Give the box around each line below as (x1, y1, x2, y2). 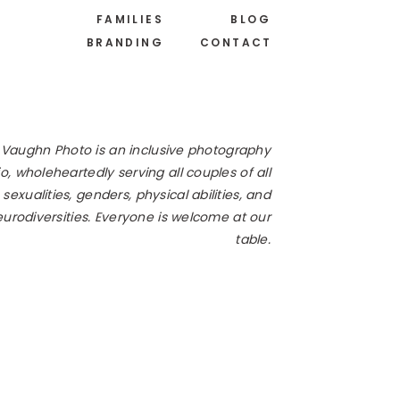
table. (235, 230, 271, 248)
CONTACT (200, 35, 272, 50)
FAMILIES (96, 12, 163, 27)
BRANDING (86, 35, 163, 50)
